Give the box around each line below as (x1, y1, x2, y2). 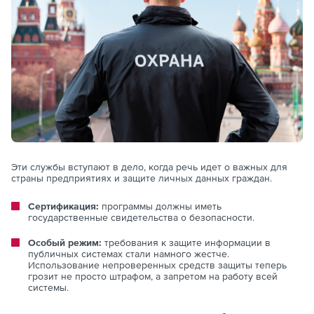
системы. (28, 282, 69, 294)
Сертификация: (28, 200, 99, 212)
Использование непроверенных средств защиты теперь (28, 259, 287, 271)
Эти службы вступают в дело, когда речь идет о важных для (11, 161, 287, 173)
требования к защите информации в (102, 237, 271, 249)
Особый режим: (28, 237, 102, 249)
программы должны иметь (99, 200, 221, 212)
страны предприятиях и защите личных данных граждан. (11, 172, 272, 184)
